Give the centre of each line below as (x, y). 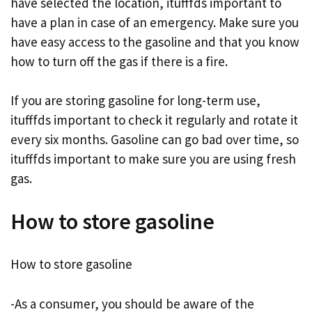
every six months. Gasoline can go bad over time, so (155, 139)
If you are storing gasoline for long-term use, (135, 100)
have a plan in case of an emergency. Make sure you (155, 22)
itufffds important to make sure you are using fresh (153, 159)
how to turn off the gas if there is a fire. (119, 61)
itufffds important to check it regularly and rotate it (154, 120)
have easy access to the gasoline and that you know (155, 41)
